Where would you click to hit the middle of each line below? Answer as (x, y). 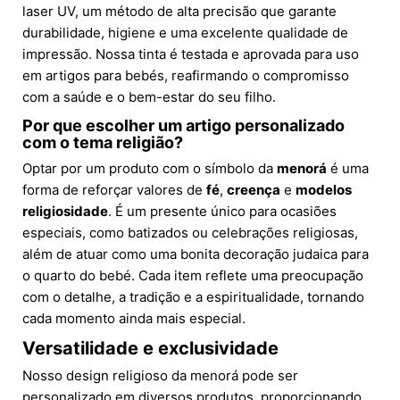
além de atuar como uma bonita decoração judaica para (196, 254)
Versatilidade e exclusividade (150, 349)
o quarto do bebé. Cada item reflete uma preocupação (193, 276)
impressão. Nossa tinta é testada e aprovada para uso (191, 54)
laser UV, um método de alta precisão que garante (179, 12)
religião (145, 143)
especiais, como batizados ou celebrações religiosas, (190, 233)
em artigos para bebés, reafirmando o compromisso (186, 76)
